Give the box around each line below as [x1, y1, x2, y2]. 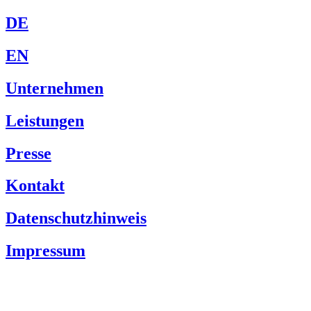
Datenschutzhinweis [6, 209, 146, 228]
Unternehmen [6, 78, 103, 97]
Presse [6, 144, 51, 162]
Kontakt [6, 176, 65, 195]
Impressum [6, 242, 85, 260]
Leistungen [6, 111, 84, 130]
